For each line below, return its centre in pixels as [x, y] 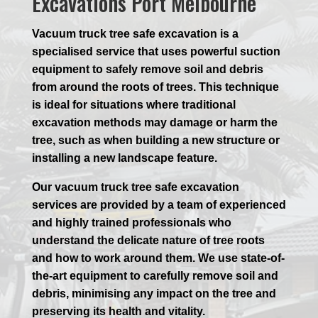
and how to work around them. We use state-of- [158, 258]
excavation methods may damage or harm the [154, 123]
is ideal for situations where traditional [133, 105]
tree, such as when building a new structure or [155, 141]
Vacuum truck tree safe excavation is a [135, 34]
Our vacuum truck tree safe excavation [135, 187]
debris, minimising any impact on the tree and [154, 294]
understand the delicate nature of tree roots [148, 241]
